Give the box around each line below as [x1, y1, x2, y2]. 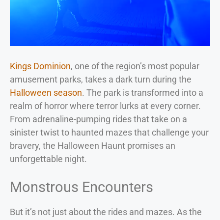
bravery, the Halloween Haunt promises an [10, 140, 175, 151]
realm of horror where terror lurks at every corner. [10, 101, 201, 111]
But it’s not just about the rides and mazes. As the [10, 207, 202, 218]
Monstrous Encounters [10, 179, 153, 196]
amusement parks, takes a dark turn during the [10, 74, 192, 85]
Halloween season [10, 87, 82, 98]
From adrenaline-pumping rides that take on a [10, 114, 187, 125]
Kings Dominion [10, 61, 71, 72]
